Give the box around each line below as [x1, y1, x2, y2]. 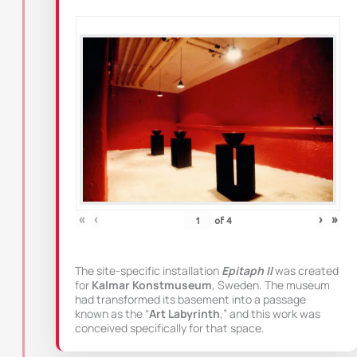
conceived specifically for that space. [75, 320, 265, 336]
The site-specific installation [75, 263, 222, 279]
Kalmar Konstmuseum [92, 277, 212, 293]
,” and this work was [220, 306, 320, 322]
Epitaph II [222, 263, 273, 279]
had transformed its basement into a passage [75, 292, 306, 308]
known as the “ [75, 306, 149, 322]
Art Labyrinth [149, 306, 220, 322]
